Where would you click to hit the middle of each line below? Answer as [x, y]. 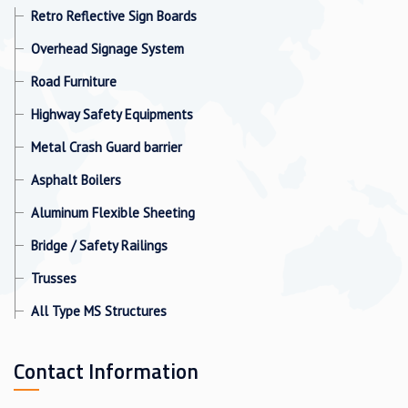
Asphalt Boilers [76, 179]
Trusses [54, 278]
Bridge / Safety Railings [99, 245]
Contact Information [106, 371]
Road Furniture [74, 81]
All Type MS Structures [99, 311]
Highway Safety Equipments [112, 114]
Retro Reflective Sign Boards [114, 15]
